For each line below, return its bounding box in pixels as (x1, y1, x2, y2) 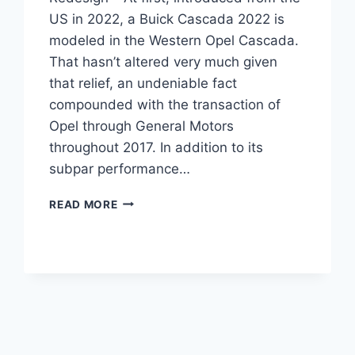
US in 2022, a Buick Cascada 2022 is (49, 10, 285, 27)
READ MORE (49, 197, 118, 211)
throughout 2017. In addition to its (49, 139, 264, 155)
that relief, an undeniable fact (49, 74, 238, 91)
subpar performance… (49, 160, 191, 177)
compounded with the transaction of (49, 96, 281, 113)
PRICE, (116, 260, 155, 273)
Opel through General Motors (49, 117, 235, 134)
